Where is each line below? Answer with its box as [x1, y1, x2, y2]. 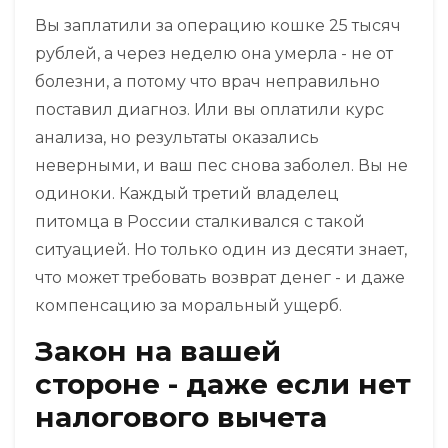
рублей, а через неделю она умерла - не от [35, 44, 393, 64]
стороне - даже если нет [35, 367, 411, 402]
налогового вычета [35, 400, 327, 435]
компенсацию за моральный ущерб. [35, 296, 342, 316]
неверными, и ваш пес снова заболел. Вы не [35, 156, 408, 176]
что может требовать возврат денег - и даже [35, 268, 405, 288]
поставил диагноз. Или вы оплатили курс [35, 100, 384, 120]
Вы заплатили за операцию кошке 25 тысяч [35, 16, 401, 36]
